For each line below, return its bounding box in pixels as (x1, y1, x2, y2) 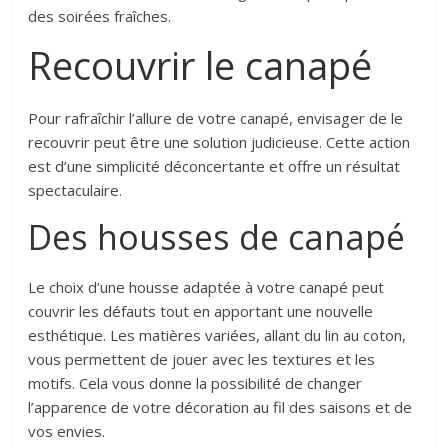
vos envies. (28, 421, 106, 442)
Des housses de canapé (28, 214, 415, 261)
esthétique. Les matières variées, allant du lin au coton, (28, 325, 407, 346)
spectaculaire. (28, 180, 123, 201)
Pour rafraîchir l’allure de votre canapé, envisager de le (28, 108, 404, 129)
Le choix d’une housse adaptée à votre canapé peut (28, 277, 385, 298)
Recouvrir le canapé (28, 39, 383, 92)
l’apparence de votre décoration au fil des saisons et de (28, 397, 413, 418)
